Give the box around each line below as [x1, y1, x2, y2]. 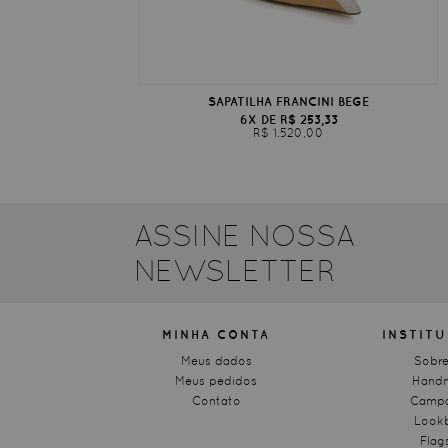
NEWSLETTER [134, 253, 337, 288]
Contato [191, 394, 241, 408]
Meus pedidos [175, 374, 257, 388]
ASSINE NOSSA [134, 218, 356, 253]
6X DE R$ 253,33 [239, 112, 338, 126]
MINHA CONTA [162, 328, 270, 341]
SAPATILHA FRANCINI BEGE [208, 94, 370, 108]
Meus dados [180, 354, 252, 368]
